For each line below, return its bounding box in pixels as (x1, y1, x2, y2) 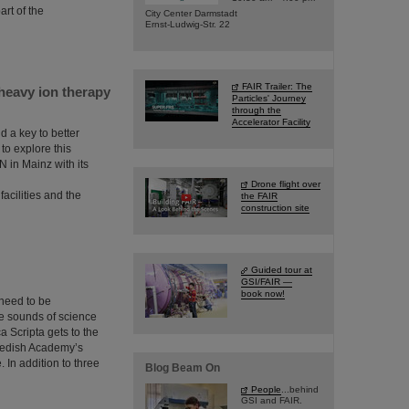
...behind (281, 384, 319, 394)
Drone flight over (251, 179, 320, 189)
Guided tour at (251, 265, 312, 275)
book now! (241, 288, 285, 299)
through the (232, 105, 281, 115)
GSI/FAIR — (241, 277, 292, 287)
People (251, 384, 281, 394)
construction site (241, 203, 309, 213)
